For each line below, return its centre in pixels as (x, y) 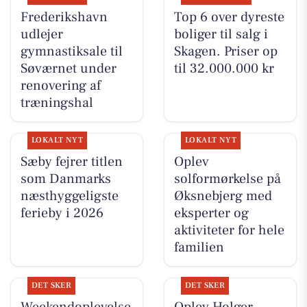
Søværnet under (68, 69)
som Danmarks (65, 179)
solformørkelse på (227, 179)
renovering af (60, 86)
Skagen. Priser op (225, 52)
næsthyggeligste (69, 196)
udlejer (41, 35)
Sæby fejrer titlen (71, 162)
